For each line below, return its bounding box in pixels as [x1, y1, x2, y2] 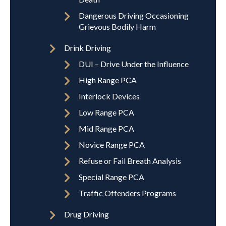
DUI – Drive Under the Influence [79, 59, 189, 69]
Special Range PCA [79, 172, 144, 182]
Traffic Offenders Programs [79, 188, 176, 198]
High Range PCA [79, 75, 137, 85]
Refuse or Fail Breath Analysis [79, 156, 181, 166]
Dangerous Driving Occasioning [79, 11, 189, 21]
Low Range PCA [79, 107, 134, 118]
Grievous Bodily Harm [79, 22, 156, 32]
